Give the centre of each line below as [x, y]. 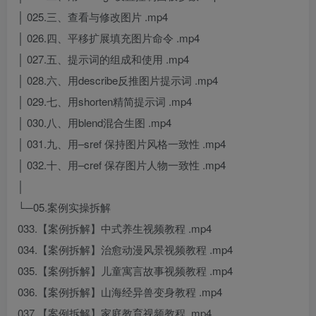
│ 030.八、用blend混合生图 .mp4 [95, 123]
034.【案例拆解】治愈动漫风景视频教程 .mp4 [125, 250]
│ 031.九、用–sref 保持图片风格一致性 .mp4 [122, 144]
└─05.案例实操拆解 [64, 207]
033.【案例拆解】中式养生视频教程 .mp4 [115, 229]
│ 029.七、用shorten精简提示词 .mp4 [105, 102]
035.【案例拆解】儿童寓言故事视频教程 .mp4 [125, 271]
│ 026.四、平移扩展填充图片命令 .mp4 [109, 38]
